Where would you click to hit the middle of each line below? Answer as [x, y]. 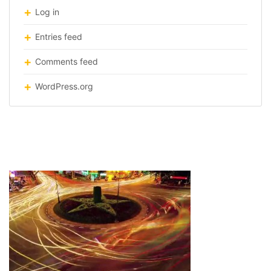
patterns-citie [56, 152]
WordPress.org [64, 86]
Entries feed [59, 37]
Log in [47, 12]
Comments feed [67, 61]
